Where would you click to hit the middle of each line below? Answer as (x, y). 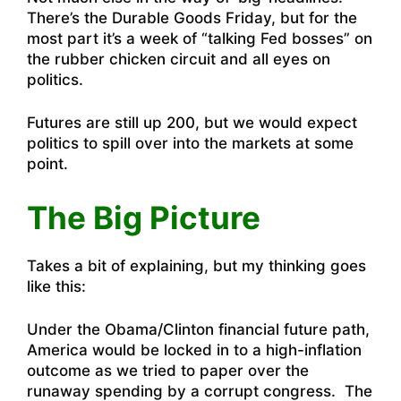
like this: (56, 286)
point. (47, 164)
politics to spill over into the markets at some (190, 144)
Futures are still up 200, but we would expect (192, 123)
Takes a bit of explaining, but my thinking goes (196, 265)
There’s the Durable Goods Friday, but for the (192, 17)
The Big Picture (144, 217)
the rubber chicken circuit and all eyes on (179, 59)
